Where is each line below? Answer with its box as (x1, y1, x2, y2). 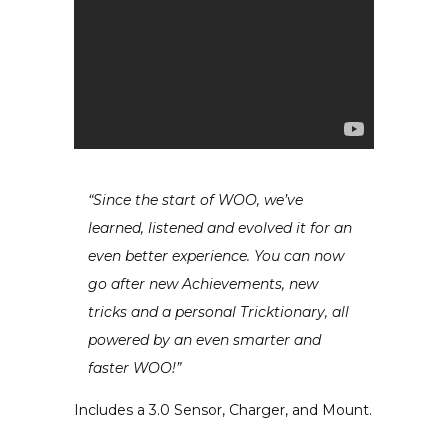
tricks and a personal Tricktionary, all (88, 302, 349, 321)
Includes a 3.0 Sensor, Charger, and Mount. (74, 400, 372, 419)
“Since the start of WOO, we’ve (88, 190, 303, 209)
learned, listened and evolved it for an (88, 218, 352, 237)
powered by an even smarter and (88, 330, 321, 349)
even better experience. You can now (88, 246, 344, 265)
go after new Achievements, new (88, 274, 318, 293)
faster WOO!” (88, 358, 181, 377)
